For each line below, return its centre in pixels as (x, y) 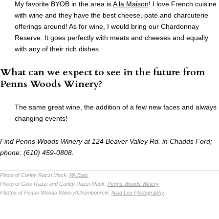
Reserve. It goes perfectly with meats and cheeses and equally (111, 38)
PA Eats (79, 175)
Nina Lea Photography (138, 193)
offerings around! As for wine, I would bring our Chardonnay (107, 27)
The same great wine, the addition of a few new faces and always (116, 107)
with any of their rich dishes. (58, 49)
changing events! (41, 119)
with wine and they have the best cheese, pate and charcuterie (111, 15)
